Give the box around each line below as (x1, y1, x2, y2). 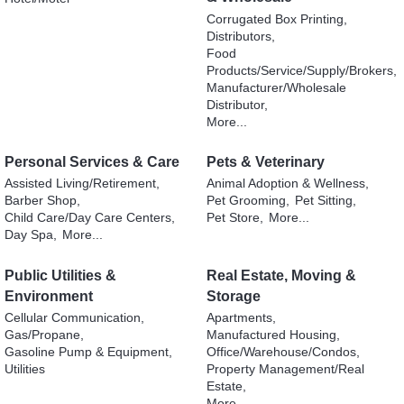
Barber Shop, (5, 194, 80, 208)
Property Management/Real (207, 363, 364, 377)
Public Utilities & (5, 267, 116, 283)
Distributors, (207, 29, 275, 43)
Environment (5, 288, 93, 304)
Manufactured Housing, (207, 328, 340, 343)
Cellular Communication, (5, 311, 144, 326)
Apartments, (207, 311, 276, 326)
